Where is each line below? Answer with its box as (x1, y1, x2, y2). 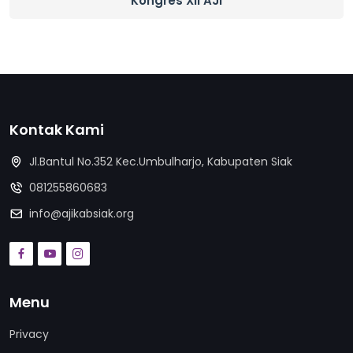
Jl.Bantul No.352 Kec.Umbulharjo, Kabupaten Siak (29, 154, 292, 169)
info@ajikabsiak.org (29, 206, 134, 221)
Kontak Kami (9, 120, 104, 139)
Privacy (9, 326, 49, 342)
